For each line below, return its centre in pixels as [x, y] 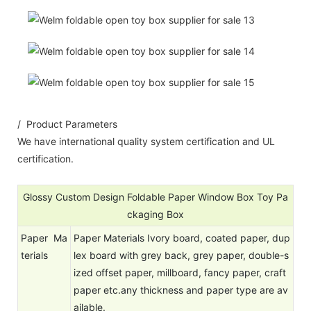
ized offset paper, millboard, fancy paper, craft [180, 272]
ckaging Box [155, 214]
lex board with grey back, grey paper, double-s [181, 255]
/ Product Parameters [67, 124]
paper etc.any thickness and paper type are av [181, 289]
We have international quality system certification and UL [146, 141]
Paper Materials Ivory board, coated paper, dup [182, 237]
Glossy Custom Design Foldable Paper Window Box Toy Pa [155, 196]
